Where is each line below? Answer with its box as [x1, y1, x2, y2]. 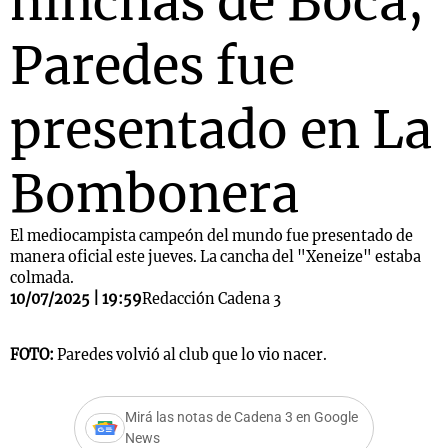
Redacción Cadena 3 [142, 290, 281, 308]
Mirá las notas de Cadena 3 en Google [125, 409, 358, 426]
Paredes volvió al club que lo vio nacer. [57, 346, 327, 364]
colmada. [10, 269, 77, 287]
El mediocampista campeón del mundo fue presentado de [10, 227, 413, 245]
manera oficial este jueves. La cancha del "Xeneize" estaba [10, 248, 421, 266]
